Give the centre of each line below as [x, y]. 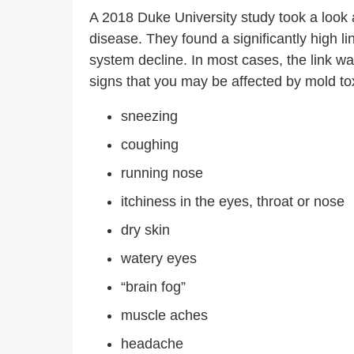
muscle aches [164, 315]
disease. [116, 39]
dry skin [145, 230]
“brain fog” [153, 287]
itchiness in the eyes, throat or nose [233, 201]
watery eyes [159, 258]
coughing [152, 145]
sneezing [149, 116]
